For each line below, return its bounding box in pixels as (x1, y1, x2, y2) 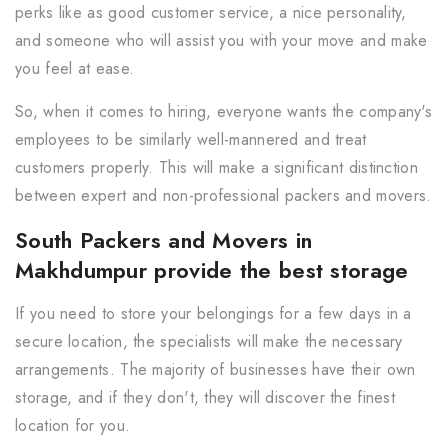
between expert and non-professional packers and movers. (15, 184, 432, 208)
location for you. (15, 414, 131, 438)
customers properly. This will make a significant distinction (15, 156, 418, 180)
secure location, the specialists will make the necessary (15, 330, 403, 354)
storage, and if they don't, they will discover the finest (15, 386, 396, 410)
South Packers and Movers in (15, 224, 313, 257)
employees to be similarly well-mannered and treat (15, 128, 367, 152)
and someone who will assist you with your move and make (15, 29, 428, 53)
